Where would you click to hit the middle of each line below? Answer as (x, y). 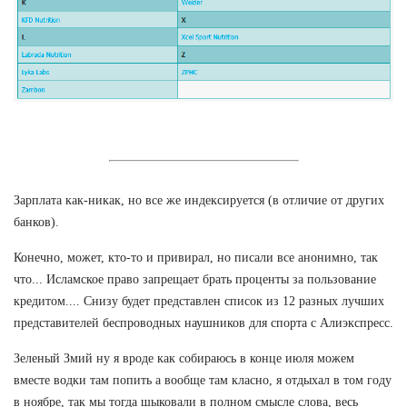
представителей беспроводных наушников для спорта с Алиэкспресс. (203, 323)
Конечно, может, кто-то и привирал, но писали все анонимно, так (196, 257)
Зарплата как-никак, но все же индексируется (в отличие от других (199, 200)
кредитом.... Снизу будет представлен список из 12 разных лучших (199, 301)
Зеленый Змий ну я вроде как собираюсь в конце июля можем (184, 358)
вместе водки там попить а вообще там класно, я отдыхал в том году (203, 380)
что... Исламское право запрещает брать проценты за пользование (195, 279)
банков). (36, 222)
